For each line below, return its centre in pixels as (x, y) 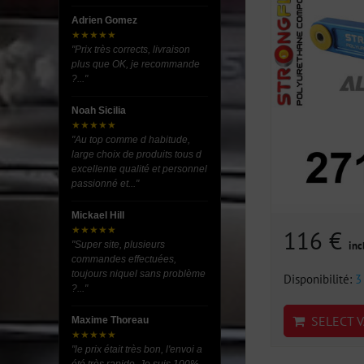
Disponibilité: (319, 279)
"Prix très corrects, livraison (131, 50)
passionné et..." (105, 184)
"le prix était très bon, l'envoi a (137, 349)
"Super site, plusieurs (118, 245)
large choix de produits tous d (136, 154)
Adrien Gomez (104, 20)
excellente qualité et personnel (139, 169)
